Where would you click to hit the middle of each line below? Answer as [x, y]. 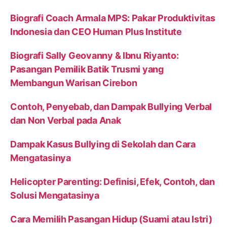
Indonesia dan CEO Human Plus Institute [96, 31]
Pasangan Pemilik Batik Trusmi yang [87, 69]
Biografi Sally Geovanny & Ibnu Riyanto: [94, 55]
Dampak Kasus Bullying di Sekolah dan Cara [103, 144]
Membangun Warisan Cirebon [74, 83]
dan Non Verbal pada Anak [66, 120]
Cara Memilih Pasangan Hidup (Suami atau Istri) [111, 219]
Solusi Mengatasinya [55, 195]
